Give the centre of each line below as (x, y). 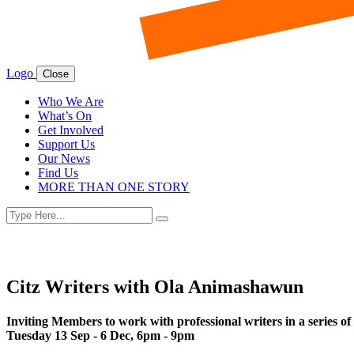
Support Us (66, 145)
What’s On (65, 116)
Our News (64, 159)
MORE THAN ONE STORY (114, 187)
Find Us (58, 173)
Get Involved (71, 130)
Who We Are (71, 102)
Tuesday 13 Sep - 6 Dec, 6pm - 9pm (100, 336)
